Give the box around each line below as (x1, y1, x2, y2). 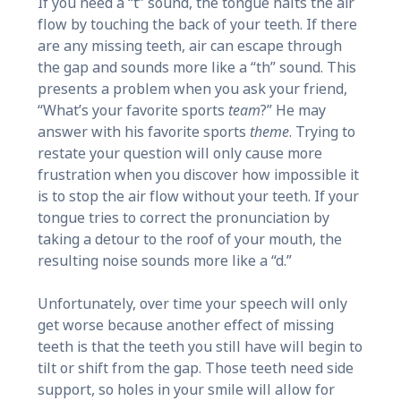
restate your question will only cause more (37, 142, 322, 164)
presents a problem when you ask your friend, (37, 78, 347, 99)
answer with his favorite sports (37, 121, 246, 142)
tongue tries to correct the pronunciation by (37, 207, 329, 228)
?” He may (260, 99, 326, 121)
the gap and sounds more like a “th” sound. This (37, 56, 356, 78)
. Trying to (288, 121, 355, 142)
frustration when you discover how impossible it (37, 164, 359, 185)
